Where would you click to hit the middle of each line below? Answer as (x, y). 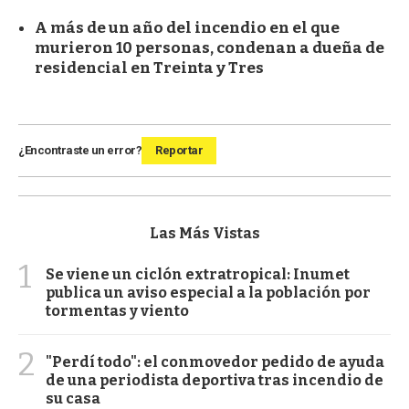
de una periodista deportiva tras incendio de (215, 380)
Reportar (179, 150)
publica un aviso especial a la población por (208, 292)
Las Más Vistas (204, 233)
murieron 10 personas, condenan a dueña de (210, 47)
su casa (73, 398)
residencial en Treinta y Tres (149, 68)
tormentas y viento (117, 310)
